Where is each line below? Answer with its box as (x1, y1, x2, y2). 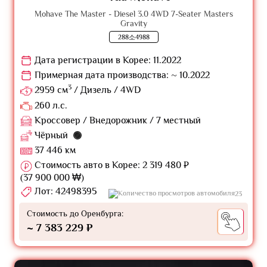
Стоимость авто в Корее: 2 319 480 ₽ (32, 160, 189, 171)
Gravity (120, 18, 147, 28)
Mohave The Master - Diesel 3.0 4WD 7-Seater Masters (34, 8, 233, 18)
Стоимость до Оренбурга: (27, 208, 123, 218)
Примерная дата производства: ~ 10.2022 (32, 70, 210, 81)
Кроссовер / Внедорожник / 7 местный (32, 114, 201, 126)
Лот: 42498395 (32, 185, 97, 197)
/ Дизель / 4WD (72, 85, 141, 96)
